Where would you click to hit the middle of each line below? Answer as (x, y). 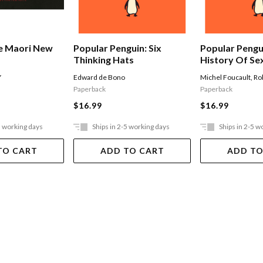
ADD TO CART (132, 151)
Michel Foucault (226, 77)
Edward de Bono (100, 77)
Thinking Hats (104, 60)
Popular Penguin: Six (118, 48)
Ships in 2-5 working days (131, 127)
